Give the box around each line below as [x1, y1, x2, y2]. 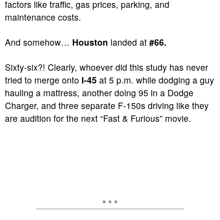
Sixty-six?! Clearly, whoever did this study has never [5, 61, 208, 73]
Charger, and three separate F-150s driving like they [5, 99, 209, 111]
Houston [72, 36, 108, 48]
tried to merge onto [5, 74, 82, 86]
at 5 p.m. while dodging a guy [97, 74, 214, 86]
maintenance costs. [5, 11, 81, 23]
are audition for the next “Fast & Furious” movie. [5, 112, 191, 124]
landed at [108, 36, 149, 48]
